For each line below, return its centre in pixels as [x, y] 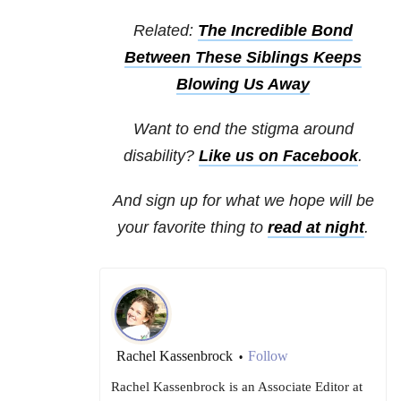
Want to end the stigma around [243, 129]
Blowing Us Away [243, 85]
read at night [316, 228]
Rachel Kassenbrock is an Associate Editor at [237, 387]
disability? [161, 156]
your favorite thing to [192, 228]
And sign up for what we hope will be [243, 201]
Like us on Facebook [278, 156]
